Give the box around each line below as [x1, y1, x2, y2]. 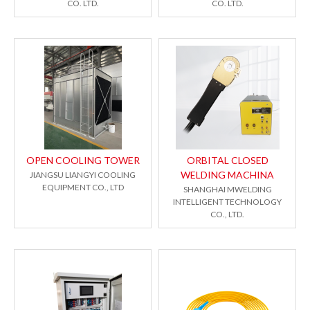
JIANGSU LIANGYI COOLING [30, 170, 136, 181]
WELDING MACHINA [181, 169, 274, 181]
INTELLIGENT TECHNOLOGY [173, 197, 282, 208]
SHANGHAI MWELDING [183, 184, 272, 195]
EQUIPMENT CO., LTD [42, 182, 124, 193]
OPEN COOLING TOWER [26, 154, 140, 167]
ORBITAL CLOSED [186, 154, 268, 167]
